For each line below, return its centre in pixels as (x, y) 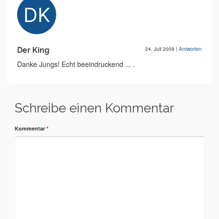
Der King (33, 50)
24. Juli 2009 (161, 49)
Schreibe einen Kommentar (94, 108)
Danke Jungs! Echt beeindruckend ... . (76, 64)
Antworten (190, 49)
